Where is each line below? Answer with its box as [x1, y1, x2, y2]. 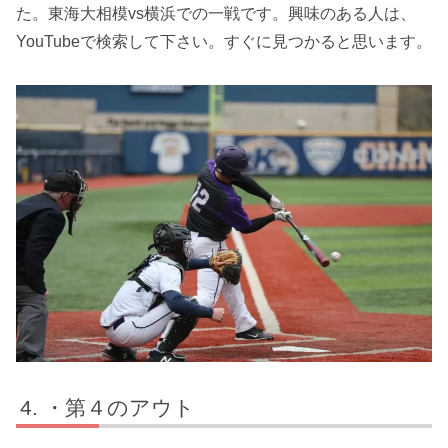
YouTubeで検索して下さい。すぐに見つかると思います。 [16, 32, 432, 50]
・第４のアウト [44, 396, 196, 420]
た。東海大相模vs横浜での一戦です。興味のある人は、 [16, 4, 416, 22]
